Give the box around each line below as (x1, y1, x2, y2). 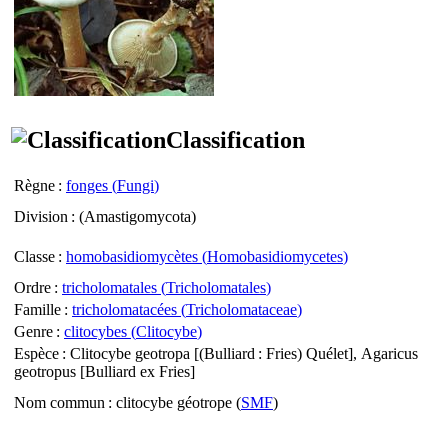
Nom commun (14, 393, 105, 411)
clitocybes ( (64, 322, 136, 340)
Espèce (14, 344, 59, 362)
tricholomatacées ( (72, 300, 186, 318)
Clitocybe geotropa (70, 344, 190, 362)
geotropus (14, 362, 76, 380)
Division (14, 207, 68, 225)
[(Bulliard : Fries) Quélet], (190, 344, 361, 362)
